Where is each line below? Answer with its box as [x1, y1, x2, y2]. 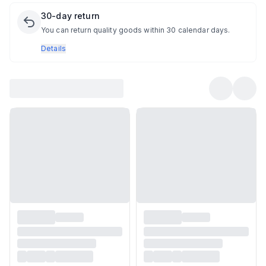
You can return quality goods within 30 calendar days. [41, 26, 230, 34]
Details [41, 44, 66, 53]
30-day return [41, 11, 100, 21]
